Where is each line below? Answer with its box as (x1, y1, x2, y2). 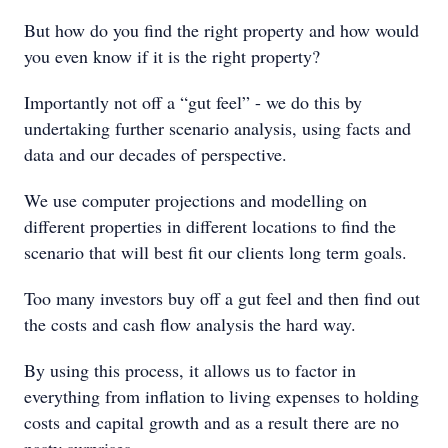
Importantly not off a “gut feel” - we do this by (24, 90, 362, 114)
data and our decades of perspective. (24, 142, 287, 166)
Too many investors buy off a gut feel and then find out (24, 286, 420, 310)
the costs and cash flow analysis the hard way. (24, 312, 356, 336)
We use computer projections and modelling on (24, 188, 367, 212)
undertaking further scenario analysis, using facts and (24, 116, 411, 140)
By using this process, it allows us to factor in (24, 358, 356, 382)
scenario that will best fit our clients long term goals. (24, 240, 407, 264)
